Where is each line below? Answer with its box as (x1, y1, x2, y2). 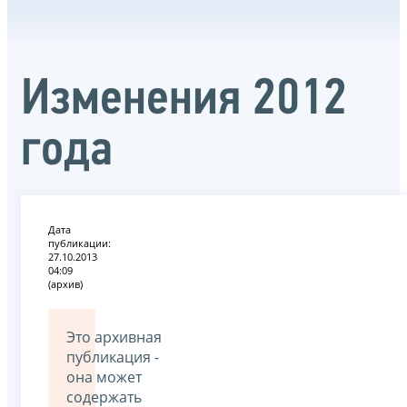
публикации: (48, 235, 111, 250)
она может (66, 366, 142, 387)
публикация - (66, 346, 159, 367)
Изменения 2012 (21, 74, 347, 126)
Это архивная (66, 326, 162, 347)
